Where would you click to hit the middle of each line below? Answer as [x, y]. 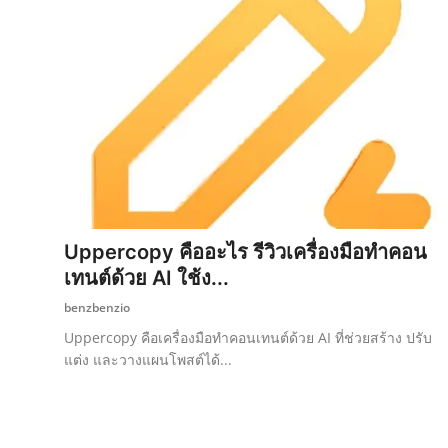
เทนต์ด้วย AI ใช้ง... [146, 277]
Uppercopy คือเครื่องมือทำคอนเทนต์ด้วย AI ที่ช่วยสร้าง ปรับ [248, 337]
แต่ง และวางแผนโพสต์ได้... [148, 359]
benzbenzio [97, 307]
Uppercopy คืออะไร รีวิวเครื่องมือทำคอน [245, 251]
